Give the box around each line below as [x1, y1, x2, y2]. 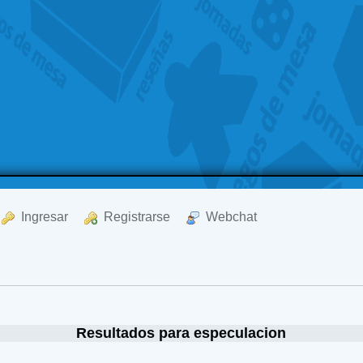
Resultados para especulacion [76, 324, 287, 341]
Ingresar [15, 210, 69, 224]
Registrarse [97, 210, 171, 224]
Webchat [199, 210, 258, 224]
